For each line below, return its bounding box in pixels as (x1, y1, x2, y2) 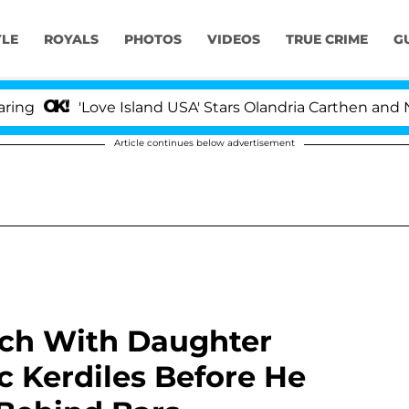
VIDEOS (206, 31, 260, 48)
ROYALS (43, 31, 99, 48)
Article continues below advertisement (114, 137, 295, 149)
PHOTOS (123, 31, 182, 48)
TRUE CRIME (285, 31, 368, 48)
